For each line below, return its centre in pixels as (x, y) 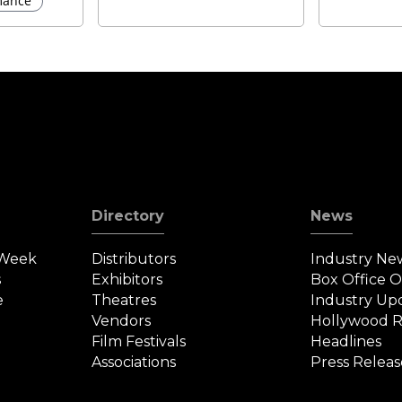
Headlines (345, 342)
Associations (134, 363)
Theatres (124, 301)
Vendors (122, 321)
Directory (128, 216)
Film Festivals (139, 342)
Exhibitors (127, 280)
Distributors (134, 259)
